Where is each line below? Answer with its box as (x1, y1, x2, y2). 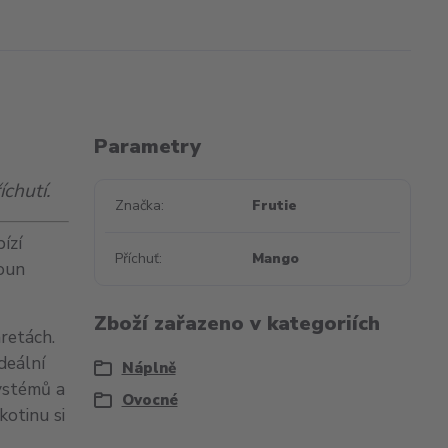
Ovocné (121, 390, 178, 410)
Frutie (252, 196, 298, 215)
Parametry (93, 133, 201, 160)
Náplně (121, 358, 176, 378)
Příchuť (114, 249, 159, 268)
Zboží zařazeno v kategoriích (93, 310, 380, 337)
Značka (114, 196, 161, 215)
